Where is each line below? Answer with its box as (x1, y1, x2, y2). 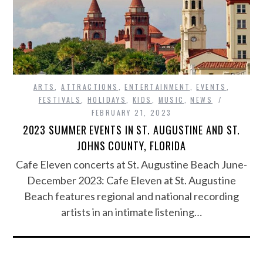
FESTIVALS (38, 94, 82, 104)
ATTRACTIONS (61, 81, 119, 92)
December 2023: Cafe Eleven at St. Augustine (27, 173, 236, 187)
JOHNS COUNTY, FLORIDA (77, 137, 186, 153)
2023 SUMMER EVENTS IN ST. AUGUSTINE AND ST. (22, 122, 241, 137)
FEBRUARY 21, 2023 (91, 107, 172, 117)
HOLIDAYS (87, 94, 127, 104)
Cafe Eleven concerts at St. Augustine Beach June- (16, 157, 247, 171)
